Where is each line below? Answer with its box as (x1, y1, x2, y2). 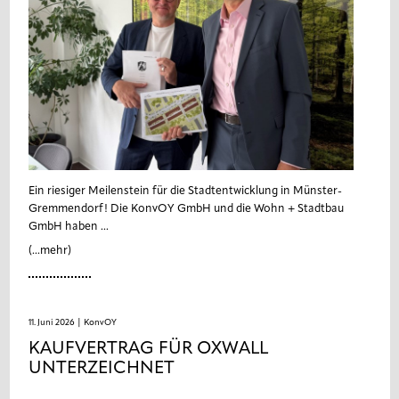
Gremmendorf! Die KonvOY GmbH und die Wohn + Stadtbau (28, 203, 344, 215)
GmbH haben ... (28, 221, 109, 232)
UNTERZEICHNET (28, 359, 175, 378)
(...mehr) (28, 245, 71, 256)
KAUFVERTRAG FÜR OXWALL (28, 339, 268, 358)
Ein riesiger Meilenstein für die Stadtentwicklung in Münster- (28, 185, 342, 197)
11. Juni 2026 (28, 318, 75, 327)
